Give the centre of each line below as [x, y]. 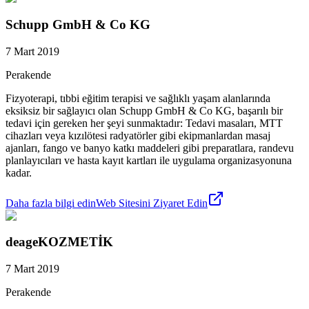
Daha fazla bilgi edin [51, 203]
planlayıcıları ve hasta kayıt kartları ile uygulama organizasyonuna [149, 160]
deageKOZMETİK [59, 242]
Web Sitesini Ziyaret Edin [152, 203]
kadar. [19, 172]
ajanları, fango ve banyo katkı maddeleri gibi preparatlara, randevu [150, 148]
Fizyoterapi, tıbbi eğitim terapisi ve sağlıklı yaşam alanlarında [138, 98]
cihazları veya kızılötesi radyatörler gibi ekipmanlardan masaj [138, 135]
